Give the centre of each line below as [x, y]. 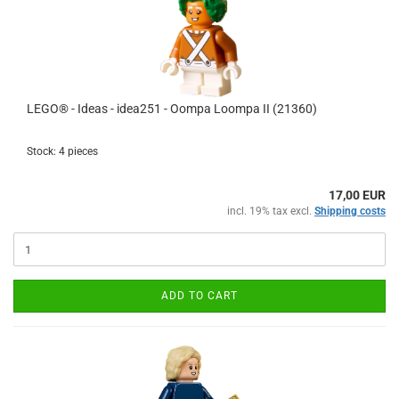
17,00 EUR [357, 195]
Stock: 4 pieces [62, 151]
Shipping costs [350, 211]
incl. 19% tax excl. [271, 211]
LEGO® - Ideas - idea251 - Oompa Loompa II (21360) [172, 109]
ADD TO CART [199, 296]
